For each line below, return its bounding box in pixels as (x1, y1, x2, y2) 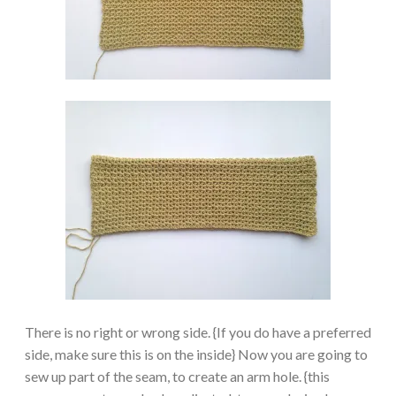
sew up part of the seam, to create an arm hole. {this (25, 367, 330, 385)
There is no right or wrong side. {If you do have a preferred (25, 323, 371, 340)
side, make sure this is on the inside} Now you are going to (25, 345, 368, 362)
